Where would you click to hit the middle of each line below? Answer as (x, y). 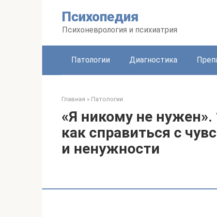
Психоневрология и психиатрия (120, 30)
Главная (73, 99)
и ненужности (111, 148)
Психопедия (100, 17)
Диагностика (153, 60)
